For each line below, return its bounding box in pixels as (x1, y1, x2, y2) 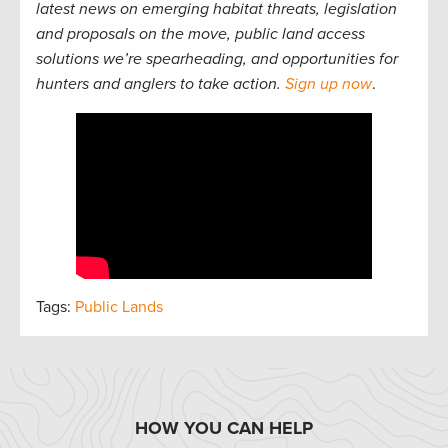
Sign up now (285, 73, 372, 94)
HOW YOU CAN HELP (135, 417, 313, 440)
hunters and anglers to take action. (36, 73, 285, 94)
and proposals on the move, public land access (36, 23, 365, 44)
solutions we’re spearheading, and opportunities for (36, 48, 398, 69)
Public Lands (75, 297, 163, 318)
